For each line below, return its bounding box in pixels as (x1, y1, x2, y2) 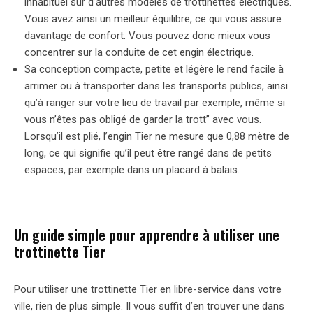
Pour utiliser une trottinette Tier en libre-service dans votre (14, 282, 282, 296)
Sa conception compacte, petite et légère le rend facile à (24, 62, 284, 75)
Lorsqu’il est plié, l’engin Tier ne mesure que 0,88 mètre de (24, 129, 289, 143)
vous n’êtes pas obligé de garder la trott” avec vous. (24, 112, 261, 126)
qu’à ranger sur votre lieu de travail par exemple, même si (24, 96, 285, 109)
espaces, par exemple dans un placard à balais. (24, 163, 240, 176)
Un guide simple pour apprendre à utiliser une (14, 224, 279, 245)
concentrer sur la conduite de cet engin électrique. (24, 45, 254, 59)
